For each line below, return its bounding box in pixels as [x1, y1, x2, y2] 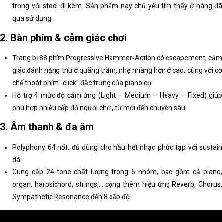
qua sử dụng [12, 14, 51, 23]
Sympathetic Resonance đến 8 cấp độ [12, 193, 130, 201]
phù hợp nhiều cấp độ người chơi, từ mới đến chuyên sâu [12, 104, 185, 112]
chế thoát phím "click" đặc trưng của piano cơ [12, 79, 151, 87]
